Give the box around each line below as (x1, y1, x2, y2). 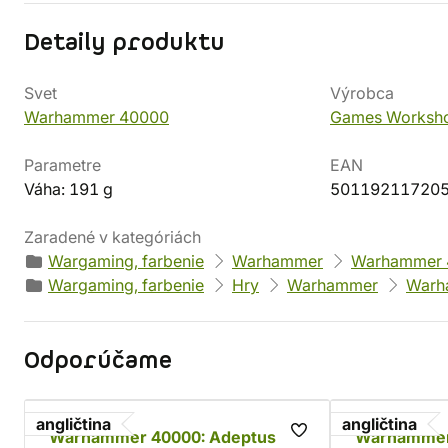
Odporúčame (24, 345, 172, 377)
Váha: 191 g (24, 179, 113, 199)
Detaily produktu (24, 27, 225, 59)
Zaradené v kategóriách (24, 227, 201, 247)
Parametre (24, 155, 101, 175)
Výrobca (330, 83, 394, 103)
